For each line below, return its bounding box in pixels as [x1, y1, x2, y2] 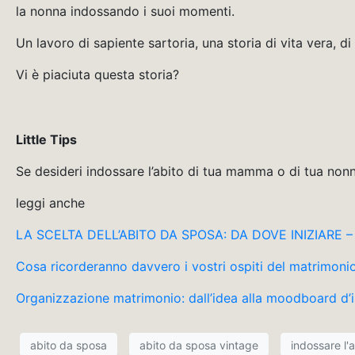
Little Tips [16, 132, 77, 148]
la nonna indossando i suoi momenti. [16, 3, 235, 19]
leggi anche [16, 195, 85, 212]
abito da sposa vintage [139, 338, 258, 352]
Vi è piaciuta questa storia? [16, 67, 179, 82]
